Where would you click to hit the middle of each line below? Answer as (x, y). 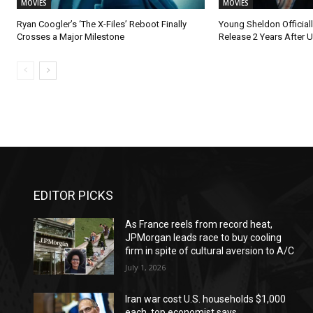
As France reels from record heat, (199, 224)
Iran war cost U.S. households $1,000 (206, 299)
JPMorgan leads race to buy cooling (204, 237)
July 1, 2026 (146, 267)
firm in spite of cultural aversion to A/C (210, 250)
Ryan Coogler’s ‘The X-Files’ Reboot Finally (102, 24)
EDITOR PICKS (73, 195)
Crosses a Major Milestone (71, 36)
